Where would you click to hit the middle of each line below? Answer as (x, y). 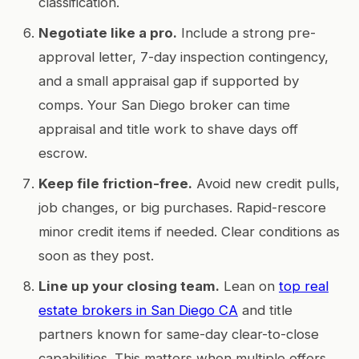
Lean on (249, 286)
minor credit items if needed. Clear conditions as (189, 231)
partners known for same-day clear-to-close (179, 334)
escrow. (63, 153)
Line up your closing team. (129, 286)
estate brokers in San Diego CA (138, 310)
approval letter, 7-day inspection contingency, (184, 56)
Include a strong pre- (246, 32)
